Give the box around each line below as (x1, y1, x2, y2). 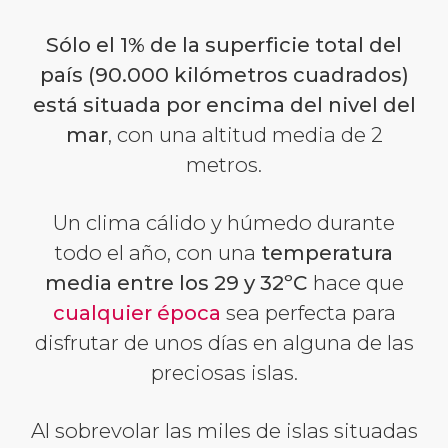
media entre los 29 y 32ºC (44, 270, 308, 296)
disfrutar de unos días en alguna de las (34, 330, 414, 356)
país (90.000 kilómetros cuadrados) (39, 62, 409, 88)
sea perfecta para (220, 300, 396, 326)
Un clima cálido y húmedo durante (53, 210, 395, 236)
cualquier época (52, 300, 221, 326)
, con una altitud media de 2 (107, 122, 383, 148)
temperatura (261, 240, 393, 266)
